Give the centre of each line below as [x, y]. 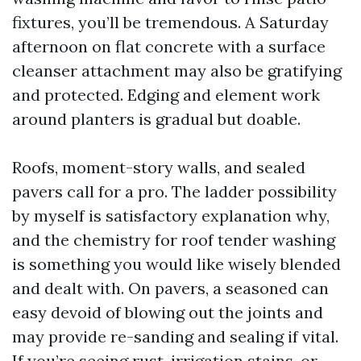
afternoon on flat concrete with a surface [169, 46]
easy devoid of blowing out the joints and [168, 312]
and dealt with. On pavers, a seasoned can [170, 288]
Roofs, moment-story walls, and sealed [159, 167]
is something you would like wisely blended [176, 264]
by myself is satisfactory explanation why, [171, 216]
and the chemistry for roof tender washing [174, 240]
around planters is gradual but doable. [156, 119]
